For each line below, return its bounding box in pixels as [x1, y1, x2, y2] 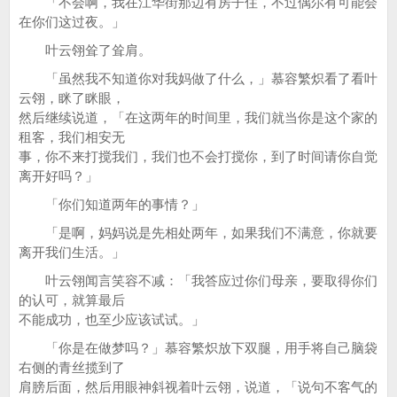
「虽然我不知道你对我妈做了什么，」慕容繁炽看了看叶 [19, 71, 378, 86]
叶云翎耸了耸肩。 [19, 43, 152, 58]
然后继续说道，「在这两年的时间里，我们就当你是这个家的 [19, 110, 378, 125]
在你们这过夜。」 [19, 14, 125, 29]
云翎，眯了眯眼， [19, 90, 125, 105]
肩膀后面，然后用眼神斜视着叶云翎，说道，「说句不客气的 [19, 379, 378, 394]
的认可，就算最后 [19, 292, 125, 307]
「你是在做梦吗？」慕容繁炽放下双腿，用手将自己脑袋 [19, 340, 378, 355]
